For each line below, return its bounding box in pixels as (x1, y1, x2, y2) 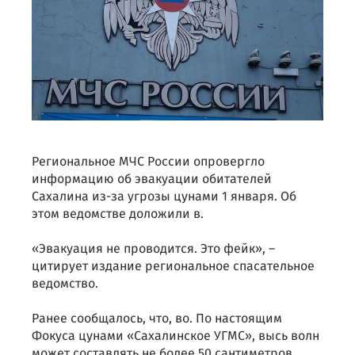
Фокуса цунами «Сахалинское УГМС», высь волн (32, 326, 319, 347)
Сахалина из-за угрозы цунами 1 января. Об (32, 187, 296, 208)
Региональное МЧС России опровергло (32, 152, 265, 173)
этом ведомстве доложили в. (32, 204, 204, 225)
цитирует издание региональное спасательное (32, 257, 315, 277)
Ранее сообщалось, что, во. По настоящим (32, 309, 282, 330)
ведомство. (32, 274, 98, 295)
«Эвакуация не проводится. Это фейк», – (32, 239, 275, 260)
